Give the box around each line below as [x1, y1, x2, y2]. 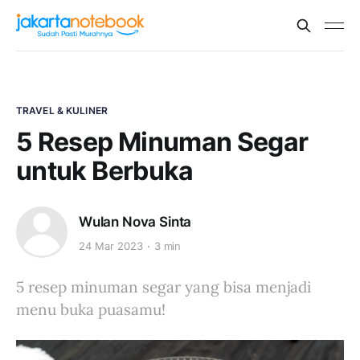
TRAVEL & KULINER [16, 104, 108, 117]
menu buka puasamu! [16, 300, 166, 319]
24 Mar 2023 [79, 239, 143, 253]
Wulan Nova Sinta [79, 213, 192, 230]
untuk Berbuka [16, 155, 194, 186]
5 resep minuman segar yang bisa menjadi [16, 277, 311, 297]
